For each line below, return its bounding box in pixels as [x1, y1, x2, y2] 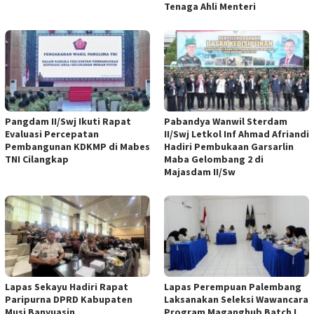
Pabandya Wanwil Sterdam [164, 114, 287, 128]
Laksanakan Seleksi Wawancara [164, 292, 308, 306]
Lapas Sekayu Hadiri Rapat [5, 280, 128, 293]
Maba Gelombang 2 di [164, 152, 264, 165]
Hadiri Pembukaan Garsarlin [164, 139, 294, 153]
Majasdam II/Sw [164, 165, 235, 178]
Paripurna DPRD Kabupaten [5, 292, 132, 306]
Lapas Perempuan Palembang [164, 280, 301, 293]
